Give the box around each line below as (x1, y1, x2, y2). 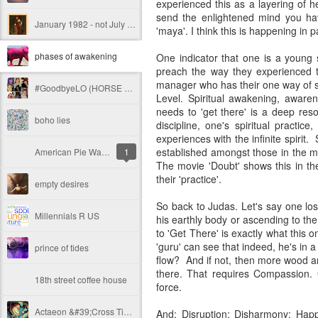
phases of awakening (35, 50, 117, 62)
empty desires (35, 177, 89, 190)
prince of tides (35, 241, 89, 253)
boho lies (35, 114, 70, 126)
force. (156, 280, 182, 294)
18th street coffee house (35, 273, 127, 285)
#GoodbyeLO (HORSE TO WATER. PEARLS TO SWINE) (124, 82, 133, 94)
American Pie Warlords (102, 146, 110, 158)
